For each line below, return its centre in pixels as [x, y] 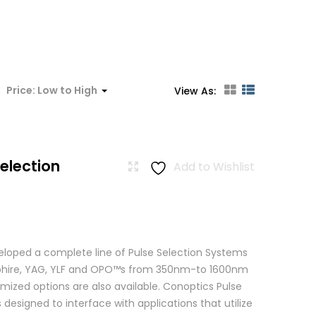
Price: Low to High [52, 91]
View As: [195, 91]
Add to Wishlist [214, 167]
